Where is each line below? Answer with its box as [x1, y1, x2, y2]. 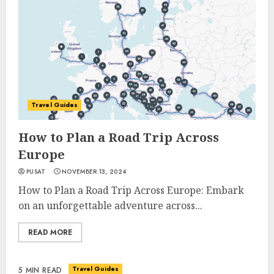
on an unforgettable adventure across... [18, 199, 202, 212]
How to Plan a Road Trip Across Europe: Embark [18, 183, 244, 197]
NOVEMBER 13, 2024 [62, 167, 127, 176]
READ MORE [28, 227, 72, 238]
